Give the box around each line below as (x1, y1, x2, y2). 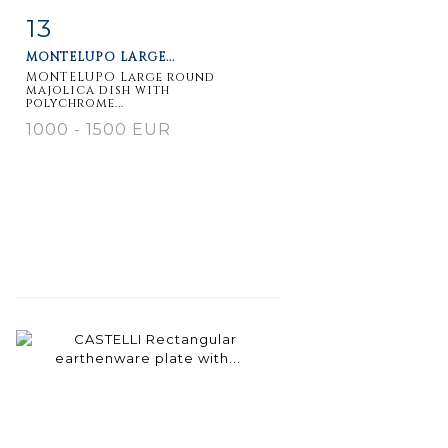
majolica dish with (26, 81, 170, 98)
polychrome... (26, 94, 124, 111)
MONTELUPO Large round (26, 68, 215, 85)
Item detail (46, 15, 132, 32)
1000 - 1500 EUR (26, 119, 171, 139)
